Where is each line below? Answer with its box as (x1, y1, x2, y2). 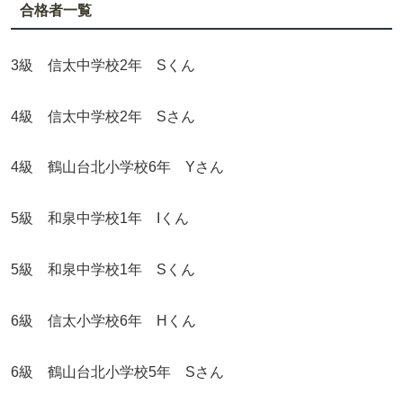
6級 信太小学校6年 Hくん (11, 312, 196, 328)
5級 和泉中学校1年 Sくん (11, 262, 195, 278)
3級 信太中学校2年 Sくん (11, 57, 195, 73)
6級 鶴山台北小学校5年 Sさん (11, 363, 224, 380)
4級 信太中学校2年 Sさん (11, 108, 195, 124)
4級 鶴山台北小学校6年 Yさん (11, 159, 224, 175)
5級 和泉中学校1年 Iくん (11, 210, 189, 227)
